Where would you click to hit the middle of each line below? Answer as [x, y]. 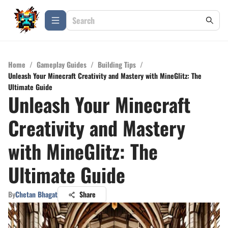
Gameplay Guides [62, 64]
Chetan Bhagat [36, 194]
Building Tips [117, 64]
